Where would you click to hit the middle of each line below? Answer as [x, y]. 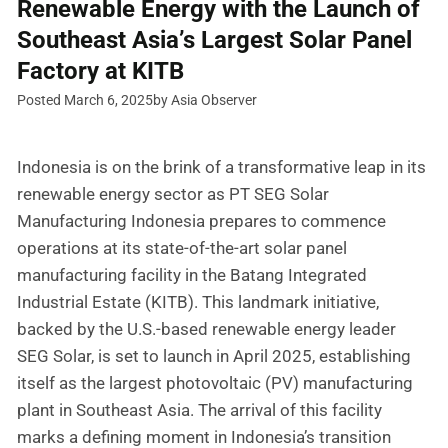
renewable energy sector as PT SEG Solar [173, 194]
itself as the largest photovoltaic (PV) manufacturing [215, 383]
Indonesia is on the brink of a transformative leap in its [221, 167]
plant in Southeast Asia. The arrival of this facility [199, 410]
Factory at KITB [100, 71]
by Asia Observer [205, 100]
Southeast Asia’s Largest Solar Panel [214, 40]
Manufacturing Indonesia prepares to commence [201, 221]
